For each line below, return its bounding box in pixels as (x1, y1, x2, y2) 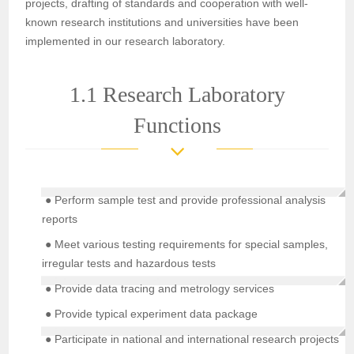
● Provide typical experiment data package (42, 307, 258, 321)
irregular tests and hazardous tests (42, 257, 217, 270)
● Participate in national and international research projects (42, 333, 340, 346)
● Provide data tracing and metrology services (42, 282, 275, 296)
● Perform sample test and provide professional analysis (42, 194, 326, 207)
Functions (133, 113, 221, 138)
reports (42, 213, 78, 226)
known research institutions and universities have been (25, 16, 299, 29)
